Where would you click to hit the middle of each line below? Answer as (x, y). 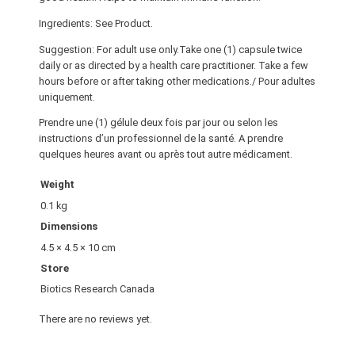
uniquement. (67, 97)
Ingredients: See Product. (95, 23)
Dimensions (69, 227)
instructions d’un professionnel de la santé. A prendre (160, 139)
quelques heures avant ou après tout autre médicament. (165, 155)
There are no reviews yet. (95, 319)
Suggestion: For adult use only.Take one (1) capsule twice (170, 49)
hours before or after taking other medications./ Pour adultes (177, 81)
